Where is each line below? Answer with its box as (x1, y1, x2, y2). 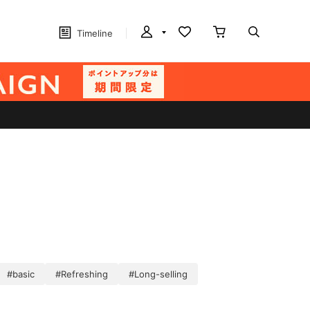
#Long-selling (129, 268, 188, 280)
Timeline (77, 28, 113, 39)
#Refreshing (55, 268, 108, 280)
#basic (7, 268, 35, 280)
